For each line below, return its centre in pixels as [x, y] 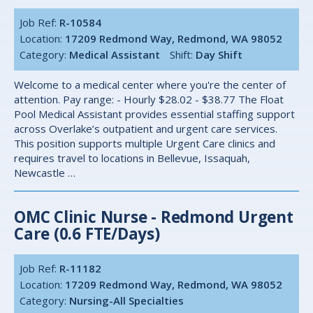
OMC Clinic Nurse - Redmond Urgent [154, 217]
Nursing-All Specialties [127, 300]
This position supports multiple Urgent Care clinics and [145, 144]
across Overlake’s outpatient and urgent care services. [146, 129]
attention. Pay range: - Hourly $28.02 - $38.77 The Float [149, 100]
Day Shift [219, 55]
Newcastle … [45, 173]
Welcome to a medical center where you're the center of [150, 85]
